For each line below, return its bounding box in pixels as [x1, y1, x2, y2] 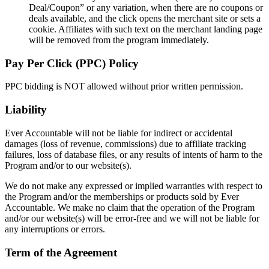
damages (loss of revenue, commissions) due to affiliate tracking [5, 138, 246, 149]
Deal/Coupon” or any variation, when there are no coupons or [29, 2, 263, 13]
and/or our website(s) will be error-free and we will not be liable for [5, 213, 259, 223]
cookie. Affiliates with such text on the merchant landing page [29, 24, 262, 35]
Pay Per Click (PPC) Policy [5, 56, 139, 70]
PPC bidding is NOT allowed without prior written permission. [5, 81, 243, 92]
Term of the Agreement [5, 246, 117, 259]
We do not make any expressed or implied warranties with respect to [5, 180, 262, 191]
